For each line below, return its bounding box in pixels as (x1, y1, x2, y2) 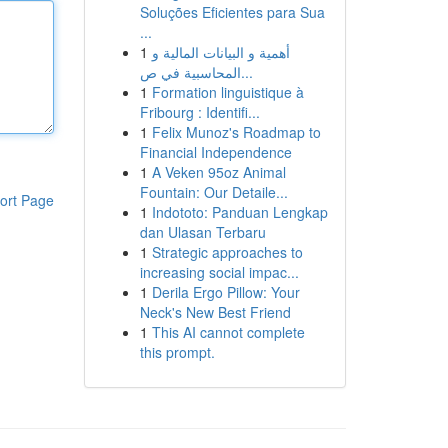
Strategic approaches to (151, 242, 303, 262)
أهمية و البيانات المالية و (151, 42, 290, 62)
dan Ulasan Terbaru (139, 222, 266, 242)
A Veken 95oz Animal (151, 162, 286, 182)
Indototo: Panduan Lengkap (151, 202, 328, 222)
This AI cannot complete (151, 322, 305, 342)
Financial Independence (139, 142, 292, 162)
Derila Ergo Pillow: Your (151, 282, 300, 302)
